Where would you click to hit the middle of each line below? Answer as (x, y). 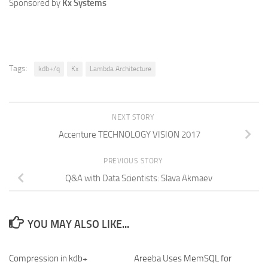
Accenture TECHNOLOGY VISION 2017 (129, 134)
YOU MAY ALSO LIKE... (78, 224)
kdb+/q (49, 68)
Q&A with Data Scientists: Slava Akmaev (139, 178)
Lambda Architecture (121, 68)
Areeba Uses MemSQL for (183, 258)
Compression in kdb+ (48, 258)
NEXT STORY (134, 117)
